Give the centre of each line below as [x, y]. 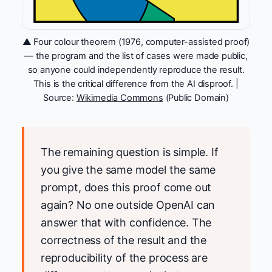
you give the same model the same [128, 169]
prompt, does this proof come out [126, 187]
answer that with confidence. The [126, 222]
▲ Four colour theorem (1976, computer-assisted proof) [136, 42]
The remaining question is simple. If [130, 152]
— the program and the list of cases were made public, [136, 56]
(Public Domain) [196, 97]
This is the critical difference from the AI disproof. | [136, 83]
